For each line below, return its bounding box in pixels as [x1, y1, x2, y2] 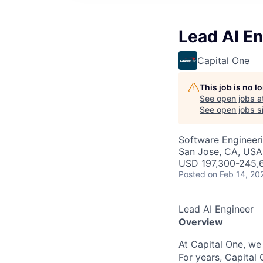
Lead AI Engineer [178, 203, 254, 215]
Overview [178, 216, 223, 228]
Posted [178, 169, 205, 179]
